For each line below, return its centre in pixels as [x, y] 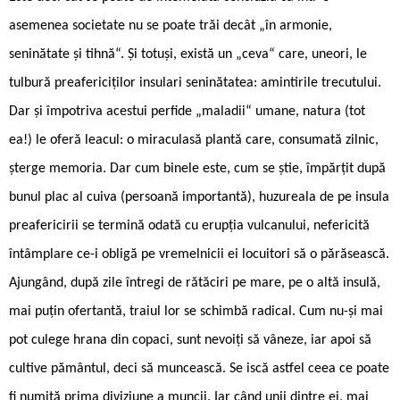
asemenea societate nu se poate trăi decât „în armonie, [171, 25]
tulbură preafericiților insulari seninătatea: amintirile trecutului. [195, 83]
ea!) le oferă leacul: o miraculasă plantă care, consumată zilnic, [194, 140]
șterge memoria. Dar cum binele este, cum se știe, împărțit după [197, 168]
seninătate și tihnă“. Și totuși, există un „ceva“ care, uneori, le [188, 54]
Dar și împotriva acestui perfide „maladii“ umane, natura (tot [187, 111]
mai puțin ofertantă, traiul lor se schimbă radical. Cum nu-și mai [196, 311]
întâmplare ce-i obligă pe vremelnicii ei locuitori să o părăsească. [199, 254]
